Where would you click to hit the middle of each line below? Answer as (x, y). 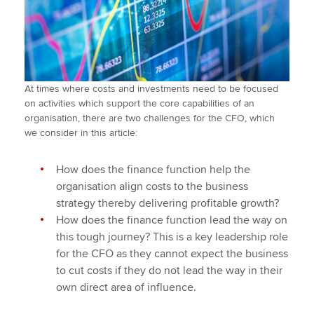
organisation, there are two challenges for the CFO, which (150, 118)
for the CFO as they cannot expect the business (172, 254)
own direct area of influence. (126, 288)
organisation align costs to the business (152, 187)
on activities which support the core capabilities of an (139, 104)
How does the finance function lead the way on (172, 220)
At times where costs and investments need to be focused (151, 89)
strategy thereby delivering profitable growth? (168, 204)
